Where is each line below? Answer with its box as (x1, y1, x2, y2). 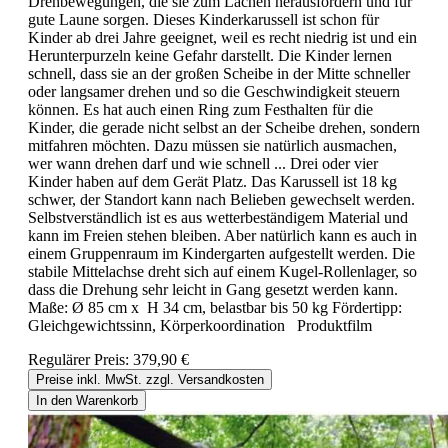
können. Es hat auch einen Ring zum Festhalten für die (28, 101, 373, 119)
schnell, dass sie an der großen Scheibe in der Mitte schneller (28, 65, 410, 83)
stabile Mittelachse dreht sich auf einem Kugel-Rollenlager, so (28, 263, 417, 281)
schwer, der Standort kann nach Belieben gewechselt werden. (28, 191, 415, 209)
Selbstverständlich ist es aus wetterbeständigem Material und (28, 209, 408, 227)
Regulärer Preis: (28, 351, 133, 369)
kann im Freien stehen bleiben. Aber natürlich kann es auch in (28, 227, 417, 245)
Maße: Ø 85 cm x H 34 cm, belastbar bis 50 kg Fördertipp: (28, 299, 402, 317)
